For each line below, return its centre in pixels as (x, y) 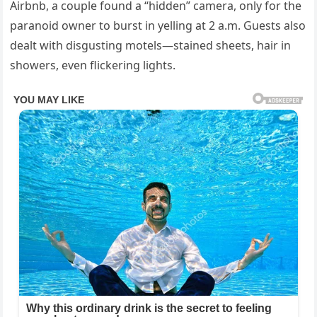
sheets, (237, 45)
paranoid (36, 25)
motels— (150, 45)
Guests (264, 25)
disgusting (96, 45)
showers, (36, 65)
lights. (160, 65)
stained (195, 45)
